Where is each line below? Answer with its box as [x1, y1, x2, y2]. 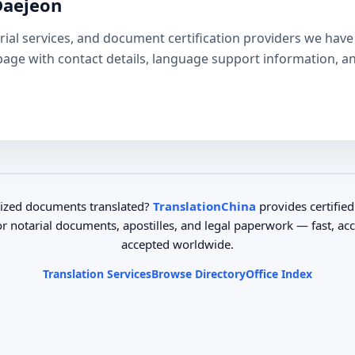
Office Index [246, 266, 312, 281]
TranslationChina [153, 198, 256, 214]
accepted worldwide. [121, 236, 234, 252]
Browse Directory [151, 266, 246, 281]
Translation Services [43, 266, 151, 281]
